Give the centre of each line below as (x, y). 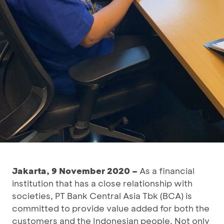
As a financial (166, 171)
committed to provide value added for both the (111, 208)
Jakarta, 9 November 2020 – (75, 171)
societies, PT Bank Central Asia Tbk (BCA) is (102, 196)
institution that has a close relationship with (102, 183)
